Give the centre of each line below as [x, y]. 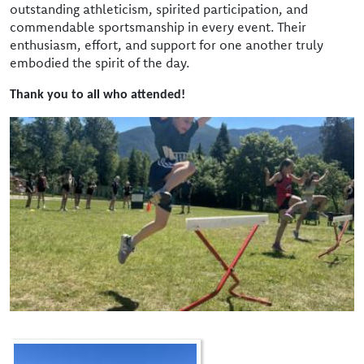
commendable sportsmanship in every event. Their [158, 27]
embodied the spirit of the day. [100, 63]
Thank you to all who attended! [97, 95]
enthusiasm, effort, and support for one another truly [167, 45]
